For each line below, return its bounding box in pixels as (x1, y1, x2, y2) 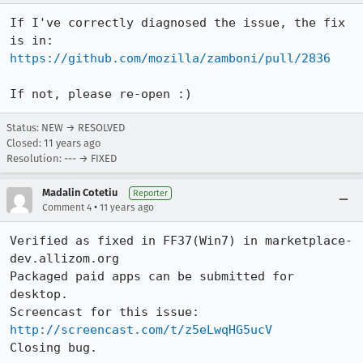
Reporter (133, 188, 168, 199)
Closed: (6, 137, 44, 149)
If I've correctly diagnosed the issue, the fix (10, 15, 345, 30)
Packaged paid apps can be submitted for (10, 269, 294, 284)
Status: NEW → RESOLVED (6, 122, 125, 134)
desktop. (10, 287, 68, 301)
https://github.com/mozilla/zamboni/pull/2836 (10, 51, 331, 66)
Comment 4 (42, 202, 92, 213)
